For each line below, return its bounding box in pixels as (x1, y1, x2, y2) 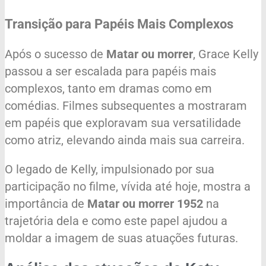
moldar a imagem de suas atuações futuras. (5, 230, 238, 245)
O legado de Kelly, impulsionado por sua (5, 161, 214, 176)
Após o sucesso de (5, 46, 106, 61)
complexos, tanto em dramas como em (5, 81, 212, 96)
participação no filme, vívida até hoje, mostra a (5, 179, 251, 194)
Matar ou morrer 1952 (87, 196, 203, 211)
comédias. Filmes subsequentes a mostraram (5, 98, 247, 113)
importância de (5, 196, 87, 211)
